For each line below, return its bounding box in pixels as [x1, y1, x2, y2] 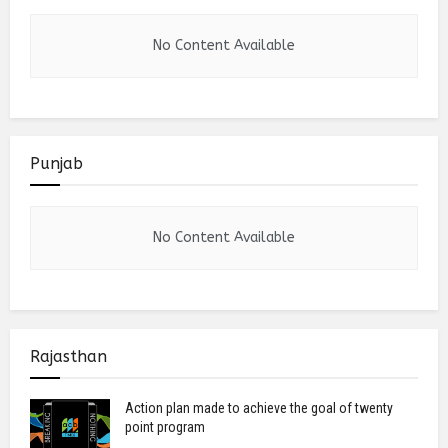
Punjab [30, 154, 83, 174]
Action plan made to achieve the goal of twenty [125, 399, 393, 416]
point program [125, 418, 205, 435]
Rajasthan [30, 346, 107, 366]
